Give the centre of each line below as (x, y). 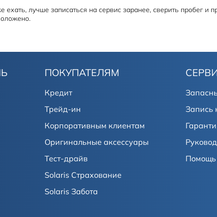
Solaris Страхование (83, 175)
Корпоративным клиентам (95, 125)
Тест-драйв (66, 158)
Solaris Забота (71, 191)
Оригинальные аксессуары (97, 142)
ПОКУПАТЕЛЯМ (82, 72)
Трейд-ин (63, 109)
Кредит (58, 93)
